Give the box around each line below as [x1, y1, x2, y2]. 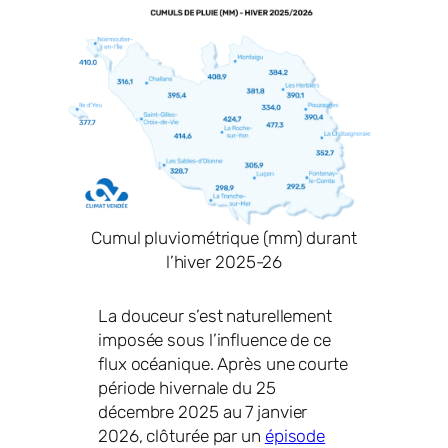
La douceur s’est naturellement [98, 306, 332, 327]
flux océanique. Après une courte [98, 354, 348, 375]
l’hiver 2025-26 [165, 252, 283, 273]
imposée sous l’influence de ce [98, 330, 331, 351]
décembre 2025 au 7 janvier [98, 402, 308, 423]
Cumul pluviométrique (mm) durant [91, 228, 357, 249]
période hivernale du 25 [98, 378, 276, 399]
